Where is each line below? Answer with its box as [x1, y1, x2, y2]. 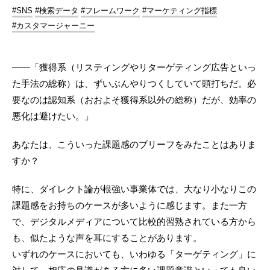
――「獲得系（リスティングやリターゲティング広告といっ [12, 62, 256, 73]
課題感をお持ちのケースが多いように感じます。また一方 [12, 200, 247, 211]
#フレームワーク [81, 6, 140, 16]
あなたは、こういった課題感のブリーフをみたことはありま [12, 139, 256, 150]
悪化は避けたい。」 [12, 111, 93, 122]
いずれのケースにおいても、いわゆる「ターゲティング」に [12, 249, 256, 260]
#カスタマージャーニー [12, 21, 95, 31]
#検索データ [35, 6, 78, 16]
